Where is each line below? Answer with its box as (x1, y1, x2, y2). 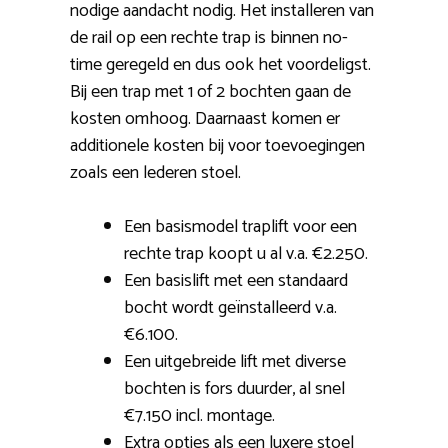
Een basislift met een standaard (124, 265, 348, 296)
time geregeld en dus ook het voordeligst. (70, 49, 371, 80)
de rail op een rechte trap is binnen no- (70, 22, 348, 53)
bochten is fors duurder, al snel (124, 373, 345, 404)
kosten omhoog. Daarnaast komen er (70, 103, 340, 134)
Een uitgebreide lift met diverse (124, 346, 346, 377)
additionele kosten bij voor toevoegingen (70, 130, 365, 161)
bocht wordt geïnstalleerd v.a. (124, 292, 337, 323)
